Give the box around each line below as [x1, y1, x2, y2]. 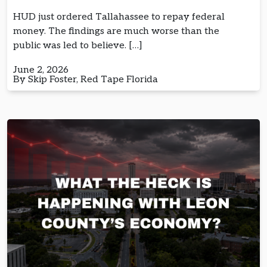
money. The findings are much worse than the [13, 25, 219, 37]
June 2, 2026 [13, 64, 69, 76]
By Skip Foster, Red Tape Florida [13, 73, 160, 85]
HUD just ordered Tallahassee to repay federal [13, 11, 225, 23]
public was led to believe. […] [13, 39, 142, 51]
